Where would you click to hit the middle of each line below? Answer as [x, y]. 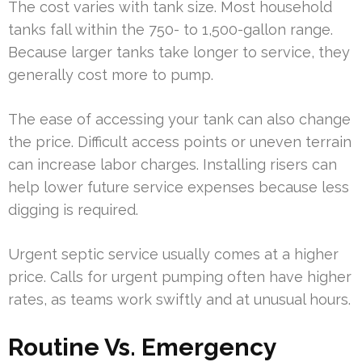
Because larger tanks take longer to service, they [179, 52]
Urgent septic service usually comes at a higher [173, 254]
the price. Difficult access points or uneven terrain [180, 141]
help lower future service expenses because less [179, 187]
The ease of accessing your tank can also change [179, 119]
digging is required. [73, 209]
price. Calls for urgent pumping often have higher [180, 276]
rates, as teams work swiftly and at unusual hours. [179, 299]
